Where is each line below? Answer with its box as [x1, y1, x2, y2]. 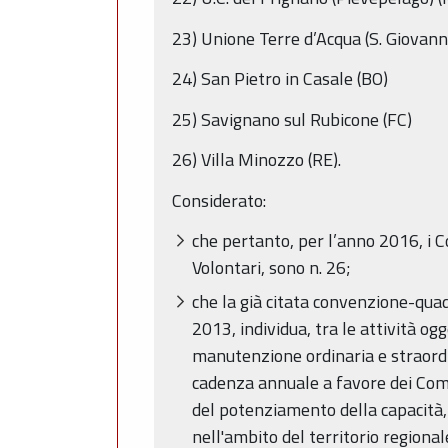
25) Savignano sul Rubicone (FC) [172, 105, 412, 133]
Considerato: [172, 186, 266, 214]
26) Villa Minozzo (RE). [172, 146, 341, 174]
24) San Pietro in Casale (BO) [172, 65, 388, 93]
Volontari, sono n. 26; [192, 254, 351, 282]
